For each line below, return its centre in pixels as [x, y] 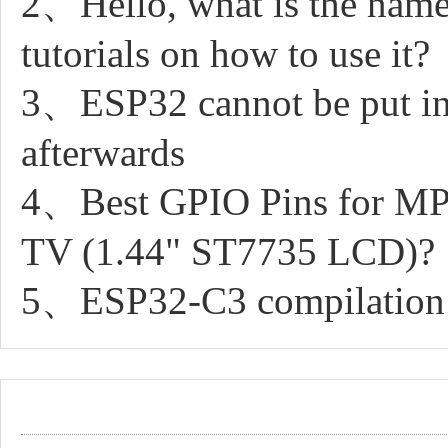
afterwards [103, 152]
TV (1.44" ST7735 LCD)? [228, 251]
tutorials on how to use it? [225, 53]
